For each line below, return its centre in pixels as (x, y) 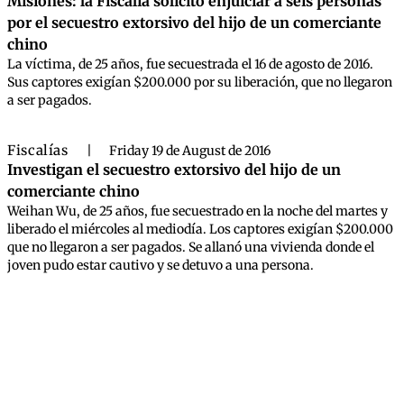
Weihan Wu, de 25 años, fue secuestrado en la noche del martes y (197, 211)
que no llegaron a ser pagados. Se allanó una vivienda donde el (191, 247)
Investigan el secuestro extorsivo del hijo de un (174, 170)
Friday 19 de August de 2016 (190, 151)
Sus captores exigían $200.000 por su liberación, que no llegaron (200, 82)
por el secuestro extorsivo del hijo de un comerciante (194, 23)
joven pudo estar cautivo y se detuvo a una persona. (161, 265)
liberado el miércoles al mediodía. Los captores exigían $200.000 (200, 229)
